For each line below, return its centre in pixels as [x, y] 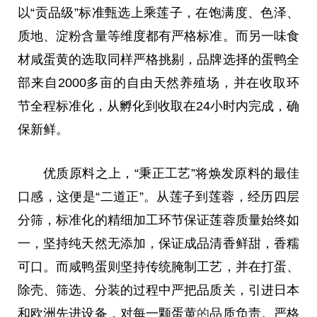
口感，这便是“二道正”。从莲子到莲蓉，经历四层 [158, 196]
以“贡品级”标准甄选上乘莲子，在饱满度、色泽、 [158, 13]
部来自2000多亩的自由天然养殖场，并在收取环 [158, 83]
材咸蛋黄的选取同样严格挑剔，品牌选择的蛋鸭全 [158, 59]
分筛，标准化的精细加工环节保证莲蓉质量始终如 [158, 220]
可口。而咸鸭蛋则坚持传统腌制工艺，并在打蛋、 [158, 266]
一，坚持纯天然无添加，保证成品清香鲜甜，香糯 [158, 243]
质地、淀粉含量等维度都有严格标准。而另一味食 [158, 36]
